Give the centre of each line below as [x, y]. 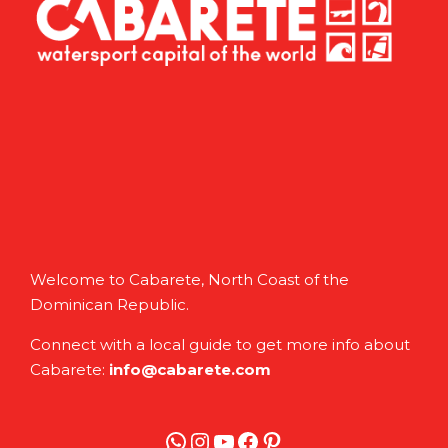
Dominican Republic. [109, 305]
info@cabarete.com [190, 370]
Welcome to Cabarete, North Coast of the [189, 280]
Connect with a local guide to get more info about [220, 345]
